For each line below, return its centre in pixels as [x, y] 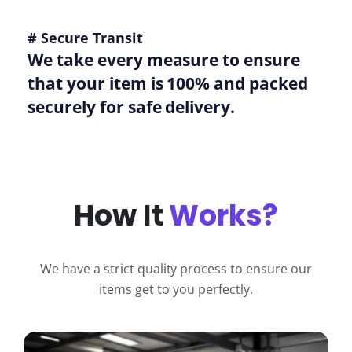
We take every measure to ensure [164, 60]
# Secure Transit [85, 38]
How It [121, 216]
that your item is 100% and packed [168, 84]
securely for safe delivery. [132, 107]
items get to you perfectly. [176, 290]
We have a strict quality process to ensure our [176, 269]
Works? [224, 216]
